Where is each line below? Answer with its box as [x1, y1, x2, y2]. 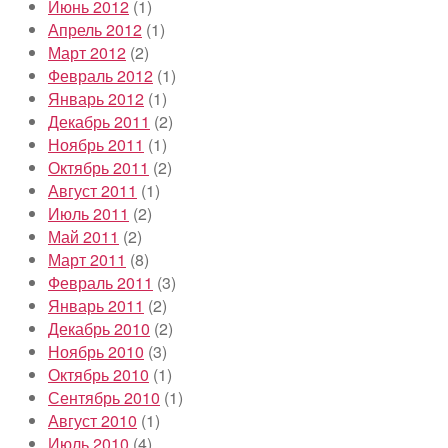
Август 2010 [48, 408, 137, 432]
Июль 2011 [48, 201, 129, 225]
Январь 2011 [48, 293, 144, 317]
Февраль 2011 [48, 270, 153, 294]
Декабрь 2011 [48, 109, 150, 133]
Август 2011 [48, 178, 137, 202]
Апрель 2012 [48, 17, 142, 41]
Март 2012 [48, 40, 126, 64]
